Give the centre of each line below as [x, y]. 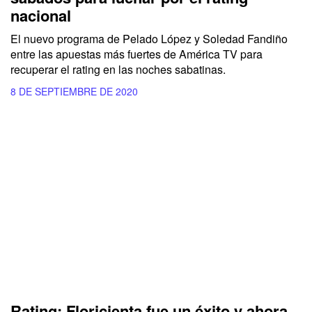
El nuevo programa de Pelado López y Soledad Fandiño [149, 38]
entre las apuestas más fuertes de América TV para [136, 54]
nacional [41, 15]
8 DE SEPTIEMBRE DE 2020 [74, 91]
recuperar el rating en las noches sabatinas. [118, 69]
